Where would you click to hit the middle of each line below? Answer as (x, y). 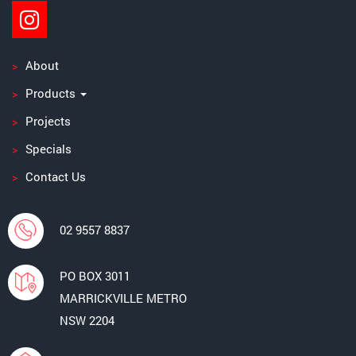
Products (52, 93)
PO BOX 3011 (95, 276)
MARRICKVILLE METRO (123, 298)
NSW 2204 (87, 320)
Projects (48, 121)
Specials (48, 149)
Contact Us (56, 176)
